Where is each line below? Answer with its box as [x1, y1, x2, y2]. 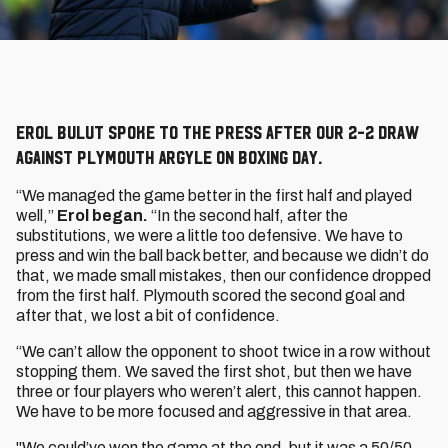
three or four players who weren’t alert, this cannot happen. [16, 383, 422, 400]
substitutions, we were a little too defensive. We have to [16, 227, 403, 244]
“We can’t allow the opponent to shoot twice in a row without [16, 343, 431, 360]
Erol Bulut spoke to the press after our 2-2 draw [16, 121, 419, 143]
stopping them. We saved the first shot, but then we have [16, 363, 412, 380]
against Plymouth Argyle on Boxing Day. [16, 146, 322, 168]
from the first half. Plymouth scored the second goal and [16, 287, 405, 304]
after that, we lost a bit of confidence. [16, 307, 280, 324]
